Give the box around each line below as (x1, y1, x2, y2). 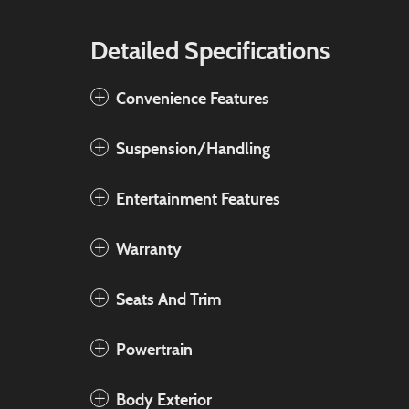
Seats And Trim (116, 289, 222, 309)
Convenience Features (116, 89, 269, 109)
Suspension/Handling (116, 139, 270, 159)
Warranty (116, 239, 182, 259)
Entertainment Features (116, 189, 280, 209)
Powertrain (116, 340, 193, 360)
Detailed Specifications (90, 36, 330, 66)
